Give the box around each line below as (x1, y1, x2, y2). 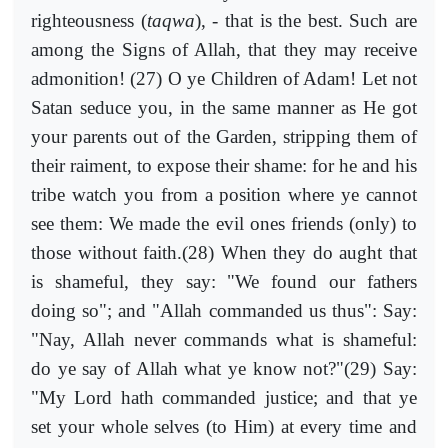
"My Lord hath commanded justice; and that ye (31, 386, 417, 408)
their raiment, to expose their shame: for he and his (31, 154, 417, 176)
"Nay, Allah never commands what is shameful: (31, 328, 417, 350)
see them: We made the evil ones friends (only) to (31, 212, 417, 234)
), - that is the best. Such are (194, 9, 417, 31)
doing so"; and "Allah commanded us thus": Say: (31, 299, 417, 321)
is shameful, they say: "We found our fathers (31, 270, 417, 292)
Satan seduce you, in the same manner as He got (31, 96, 417, 118)
